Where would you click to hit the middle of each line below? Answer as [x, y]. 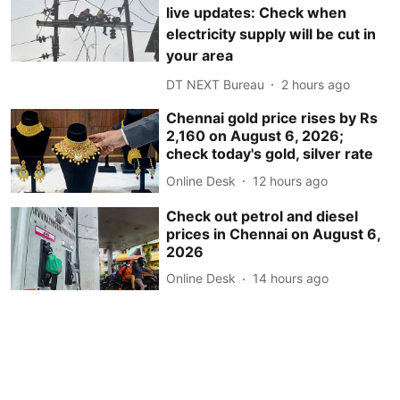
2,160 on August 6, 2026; [255, 136]
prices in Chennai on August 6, [274, 233]
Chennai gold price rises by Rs [272, 118]
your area [200, 56]
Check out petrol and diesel [262, 216]
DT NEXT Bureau [216, 84]
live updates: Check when [257, 13]
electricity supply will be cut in [271, 34]
